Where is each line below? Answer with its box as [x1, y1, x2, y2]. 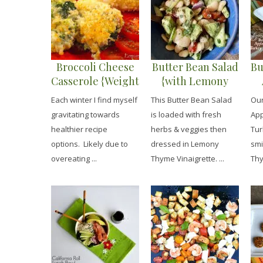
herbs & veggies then [151, 124, 227, 135]
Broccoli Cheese [56, 60, 134, 74]
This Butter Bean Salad [151, 95, 232, 106]
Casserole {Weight [51, 74, 139, 88]
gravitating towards [51, 109, 120, 120]
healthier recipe [51, 124, 107, 135]
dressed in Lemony [151, 139, 219, 150]
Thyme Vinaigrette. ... [151, 153, 224, 164]
